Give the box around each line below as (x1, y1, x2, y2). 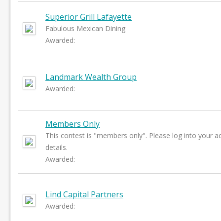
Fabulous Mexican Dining (45, 24, 125, 33)
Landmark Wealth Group (45, 72, 137, 82)
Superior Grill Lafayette (45, 11, 132, 22)
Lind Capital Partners (45, 189, 123, 200)
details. (45, 143, 68, 152)
